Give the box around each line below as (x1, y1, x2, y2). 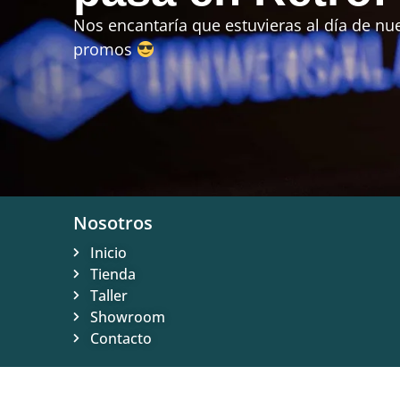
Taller (89, 285, 128, 305)
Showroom (89, 306, 165, 327)
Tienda (89, 263, 136, 284)
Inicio (89, 242, 127, 262)
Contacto (89, 328, 152, 348)
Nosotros (73, 210, 153, 235)
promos (73, 38, 132, 60)
